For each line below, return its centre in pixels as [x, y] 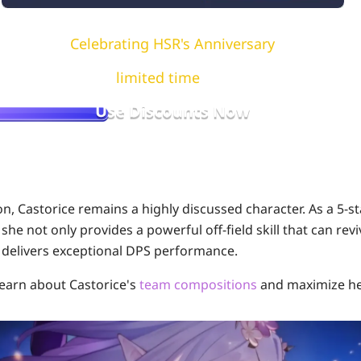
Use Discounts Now [172, 111]
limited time [158, 77]
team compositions [198, 284]
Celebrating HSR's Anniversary [172, 44]
